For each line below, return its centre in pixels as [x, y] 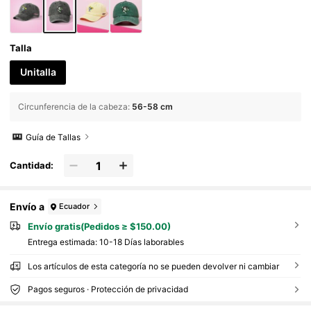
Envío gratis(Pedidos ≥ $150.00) [99, 227]
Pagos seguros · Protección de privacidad [108, 289]
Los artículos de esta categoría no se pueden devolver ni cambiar [153, 267]
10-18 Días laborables [141, 242]
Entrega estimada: [63, 242]
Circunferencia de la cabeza [73, 106]
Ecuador [75, 206]
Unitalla [38, 72]
